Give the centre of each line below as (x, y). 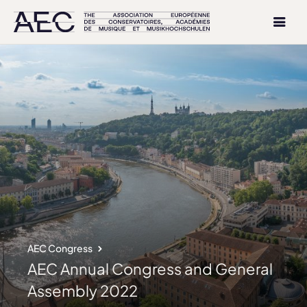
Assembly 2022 (83, 291)
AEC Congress (61, 248)
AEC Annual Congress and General (150, 269)
